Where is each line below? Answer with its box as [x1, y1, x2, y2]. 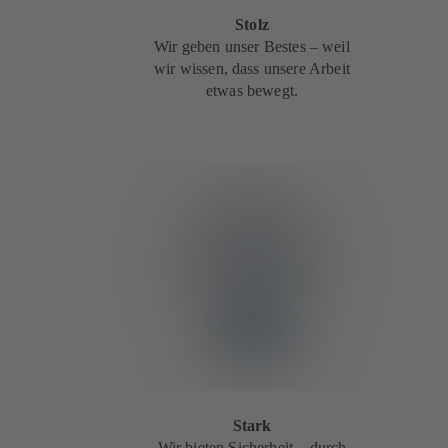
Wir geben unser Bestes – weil [154, 37, 350, 55]
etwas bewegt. [205, 81, 299, 99]
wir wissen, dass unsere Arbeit [154, 59, 350, 77]
